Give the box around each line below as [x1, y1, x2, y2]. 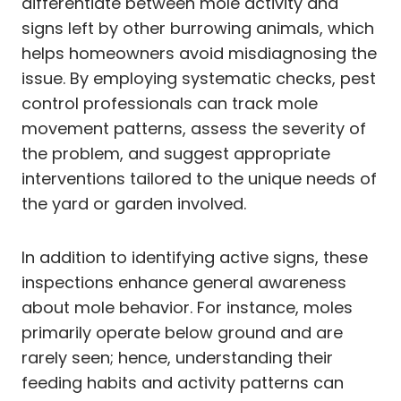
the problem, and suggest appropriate [21, 141, 330, 165]
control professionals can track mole [21, 91, 318, 115]
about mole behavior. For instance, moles [21, 295, 353, 319]
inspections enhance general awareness [21, 270, 346, 294]
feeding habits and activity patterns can [21, 371, 344, 394]
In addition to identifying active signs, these [21, 245, 368, 269]
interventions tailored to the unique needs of [21, 166, 377, 190]
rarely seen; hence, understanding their [21, 346, 333, 369]
